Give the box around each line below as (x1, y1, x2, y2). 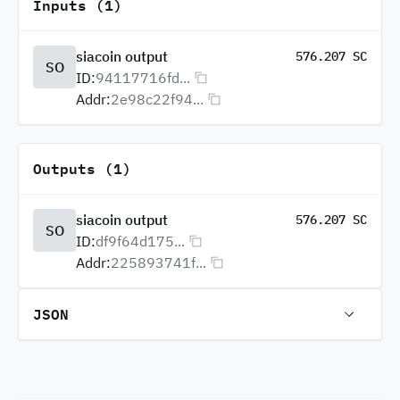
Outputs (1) (33, 156, 131, 180)
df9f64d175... (96, 232, 185, 250)
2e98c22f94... (111, 90, 204, 108)
